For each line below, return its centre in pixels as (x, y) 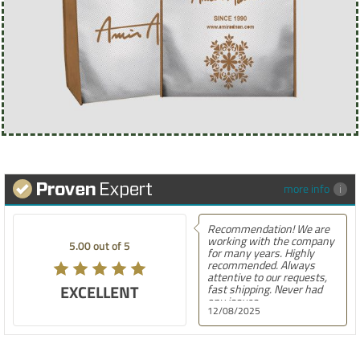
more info (307, 188)
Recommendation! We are (268, 228)
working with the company (270, 240)
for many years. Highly (260, 252)
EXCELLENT (99, 292)
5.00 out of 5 (99, 245)
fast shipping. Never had (264, 288)
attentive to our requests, (267, 276)
